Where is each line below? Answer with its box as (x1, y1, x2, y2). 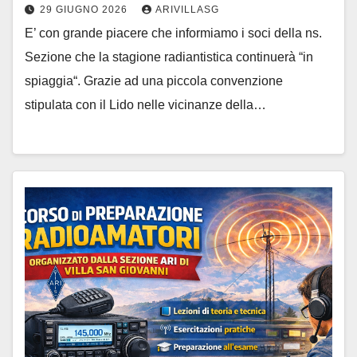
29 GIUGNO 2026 (40, 4, 131, 16)
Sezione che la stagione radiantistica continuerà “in (25, 50, 313, 65)
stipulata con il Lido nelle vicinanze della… (25, 98, 266, 112)
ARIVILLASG (155, 4, 219, 16)
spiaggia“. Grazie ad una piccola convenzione (25, 74, 283, 88)
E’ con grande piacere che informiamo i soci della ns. (25, 26, 322, 41)
